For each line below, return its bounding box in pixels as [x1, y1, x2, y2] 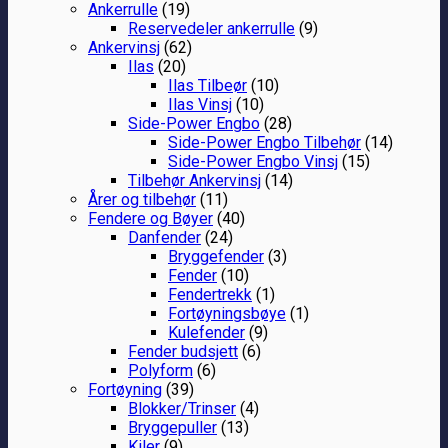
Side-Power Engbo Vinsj [168, 151, 338, 171]
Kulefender [168, 322, 245, 342]
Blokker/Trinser [128, 398, 236, 418]
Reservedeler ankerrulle [128, 18, 295, 38]
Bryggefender [168, 246, 264, 266]
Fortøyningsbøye [168, 303, 286, 323]
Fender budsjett [128, 341, 238, 361]
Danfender [128, 227, 201, 247]
